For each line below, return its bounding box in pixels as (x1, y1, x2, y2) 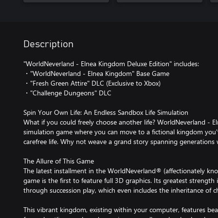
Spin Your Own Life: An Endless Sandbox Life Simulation (23, 108, 188, 117)
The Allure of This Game (23, 156, 94, 165)
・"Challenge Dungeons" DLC (23, 88, 111, 97)
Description (23, 39, 73, 49)
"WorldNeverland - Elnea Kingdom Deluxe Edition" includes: (23, 59, 199, 68)
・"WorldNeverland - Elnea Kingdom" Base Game (23, 69, 169, 78)
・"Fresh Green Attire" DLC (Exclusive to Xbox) (23, 78, 161, 88)
